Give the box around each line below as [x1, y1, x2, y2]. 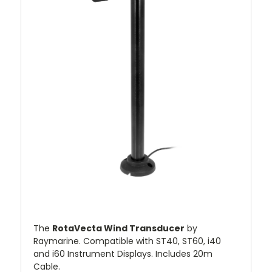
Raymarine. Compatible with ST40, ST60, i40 [33, 235, 221, 248]
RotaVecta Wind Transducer [52, 222, 185, 235]
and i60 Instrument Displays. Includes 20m [33, 248, 212, 260]
